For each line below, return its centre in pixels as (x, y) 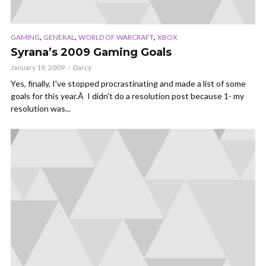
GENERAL (59, 37)
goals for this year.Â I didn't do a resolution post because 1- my (127, 96)
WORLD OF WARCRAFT (116, 37)
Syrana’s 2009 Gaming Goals (91, 53)
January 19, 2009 (38, 68)
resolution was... (41, 109)
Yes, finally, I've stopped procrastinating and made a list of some (128, 84)
